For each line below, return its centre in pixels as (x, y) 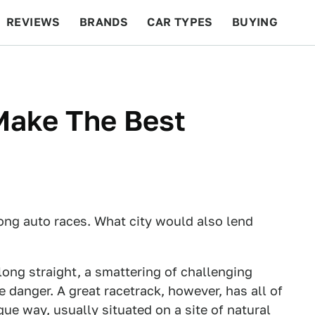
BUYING (255, 22)
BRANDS (104, 22)
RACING (140, 67)
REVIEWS (33, 22)
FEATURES (264, 67)
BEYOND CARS (56, 67)
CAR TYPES (180, 22)
